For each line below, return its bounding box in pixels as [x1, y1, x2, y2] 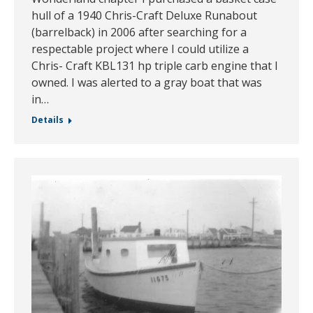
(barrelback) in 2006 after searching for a [31, 24, 247, 41]
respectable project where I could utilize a [31, 41, 249, 57]
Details [31, 114, 64, 126]
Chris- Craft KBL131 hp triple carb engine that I [31, 58, 278, 74]
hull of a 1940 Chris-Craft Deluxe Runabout [31, 8, 257, 24]
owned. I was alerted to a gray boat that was [31, 75, 262, 91]
